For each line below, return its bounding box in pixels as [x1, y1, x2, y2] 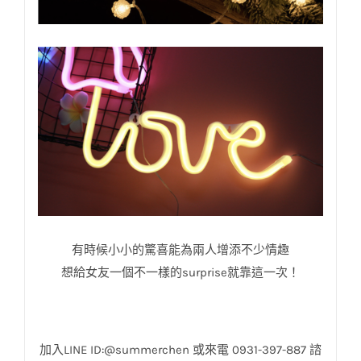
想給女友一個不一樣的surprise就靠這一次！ [61, 265, 300, 280]
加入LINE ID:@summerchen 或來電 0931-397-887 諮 [39, 342, 322, 358]
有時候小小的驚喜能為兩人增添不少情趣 [72, 243, 289, 258]
